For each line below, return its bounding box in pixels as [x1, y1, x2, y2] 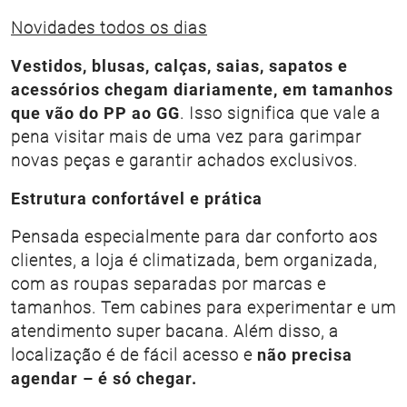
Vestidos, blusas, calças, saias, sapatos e [11, 57, 348, 76]
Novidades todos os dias [11, 19, 207, 38]
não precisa [257, 346, 352, 365]
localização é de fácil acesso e [11, 346, 257, 365]
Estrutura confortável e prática [11, 190, 263, 209]
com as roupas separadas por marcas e [11, 275, 326, 294]
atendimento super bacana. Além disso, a [11, 323, 339, 342]
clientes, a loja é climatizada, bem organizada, [11, 252, 377, 271]
